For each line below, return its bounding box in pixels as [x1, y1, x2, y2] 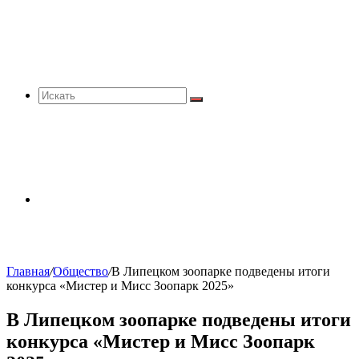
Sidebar [38, 192, 76, 205]
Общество [53, 264, 108, 278]
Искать [196, 99, 229, 111]
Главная [6, 264, 50, 278]
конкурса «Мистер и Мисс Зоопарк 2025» [6, 279, 234, 292]
